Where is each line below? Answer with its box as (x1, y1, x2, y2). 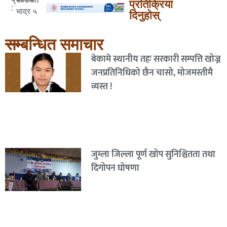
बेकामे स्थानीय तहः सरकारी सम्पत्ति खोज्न (91, 51, 221, 67)
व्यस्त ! (91, 79, 112, 94)
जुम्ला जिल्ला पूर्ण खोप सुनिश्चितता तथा (91, 147, 215, 163)
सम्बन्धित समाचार (5, 34, 103, 54)
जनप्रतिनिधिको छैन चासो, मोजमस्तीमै (91, 65, 213, 81)
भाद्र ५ (16, 6, 37, 16)
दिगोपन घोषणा (91, 161, 139, 176)
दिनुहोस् (129, 9, 160, 22)
